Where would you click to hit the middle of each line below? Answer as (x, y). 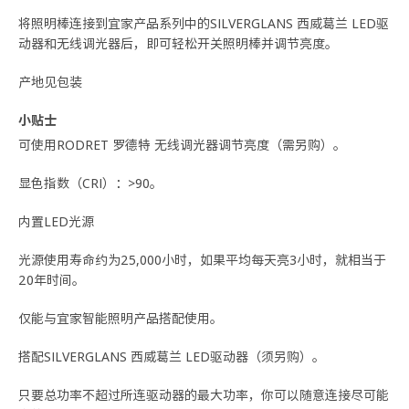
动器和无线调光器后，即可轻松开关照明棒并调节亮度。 (178, 44)
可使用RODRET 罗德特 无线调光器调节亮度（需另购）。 (182, 145)
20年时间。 (52, 280)
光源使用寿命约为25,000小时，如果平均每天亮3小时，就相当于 (202, 260)
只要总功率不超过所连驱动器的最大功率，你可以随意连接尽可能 (204, 395)
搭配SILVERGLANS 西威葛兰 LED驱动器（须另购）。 (172, 357)
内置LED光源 (56, 222)
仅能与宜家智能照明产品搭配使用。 (121, 319)
